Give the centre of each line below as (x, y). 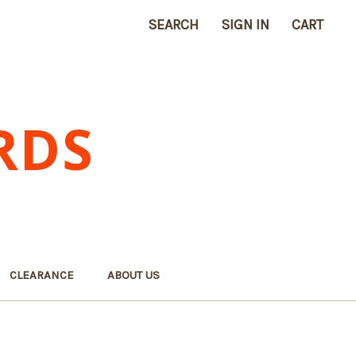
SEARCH (173, 25)
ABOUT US (134, 275)
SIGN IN (245, 25)
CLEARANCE (42, 275)
